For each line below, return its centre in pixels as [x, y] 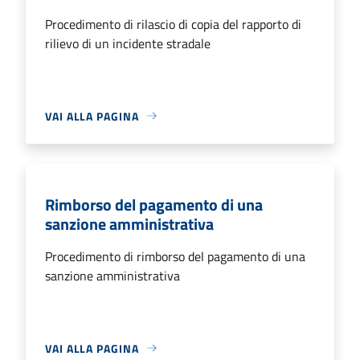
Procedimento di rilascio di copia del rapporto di [173, 24]
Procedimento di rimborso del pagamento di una [175, 256]
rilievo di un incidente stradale [128, 43]
